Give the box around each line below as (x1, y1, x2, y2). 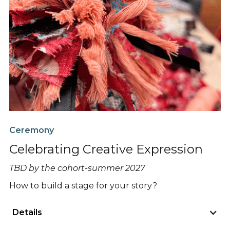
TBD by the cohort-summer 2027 (9, 163, 145, 173)
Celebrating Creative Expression (9, 141, 203, 157)
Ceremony (9, 125, 54, 135)
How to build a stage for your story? (9, 180, 157, 190)
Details (12, 207, 42, 217)
